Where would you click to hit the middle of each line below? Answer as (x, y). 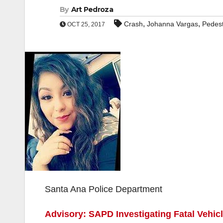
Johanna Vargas (172, 24)
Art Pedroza (92, 9)
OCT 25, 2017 (85, 24)
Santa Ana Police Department (104, 189)
